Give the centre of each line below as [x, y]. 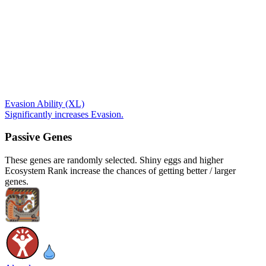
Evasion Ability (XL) [45, 103]
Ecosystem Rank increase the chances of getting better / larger [120, 171]
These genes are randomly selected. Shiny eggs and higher [114, 160]
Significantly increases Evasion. [64, 114]
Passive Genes [38, 137]
